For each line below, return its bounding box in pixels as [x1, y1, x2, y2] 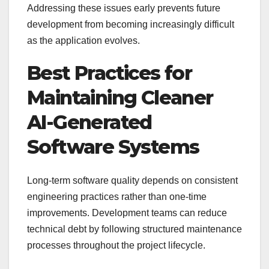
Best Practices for [27, 61, 192, 85]
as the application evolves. [27, 35, 140, 46]
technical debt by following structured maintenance [27, 224, 242, 234]
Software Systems [27, 134, 199, 159]
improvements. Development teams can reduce [27, 208, 227, 218]
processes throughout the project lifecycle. [27, 240, 205, 250]
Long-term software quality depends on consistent [27, 175, 238, 186]
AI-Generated [27, 110, 152, 134]
